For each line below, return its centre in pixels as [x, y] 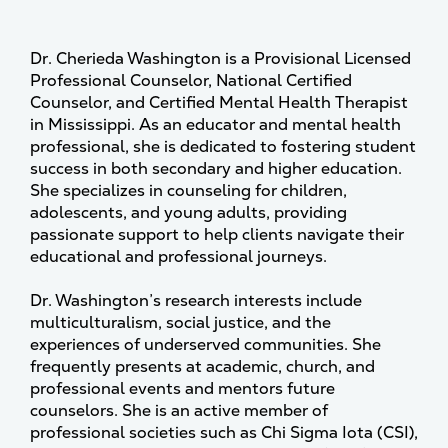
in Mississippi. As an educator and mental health [215, 124]
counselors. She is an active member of [179, 410]
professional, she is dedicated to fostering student [223, 146]
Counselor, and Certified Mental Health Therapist [219, 102]
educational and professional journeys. [178, 256]
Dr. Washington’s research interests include [196, 300]
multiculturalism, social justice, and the [180, 322]
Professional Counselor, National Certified [191, 80]
